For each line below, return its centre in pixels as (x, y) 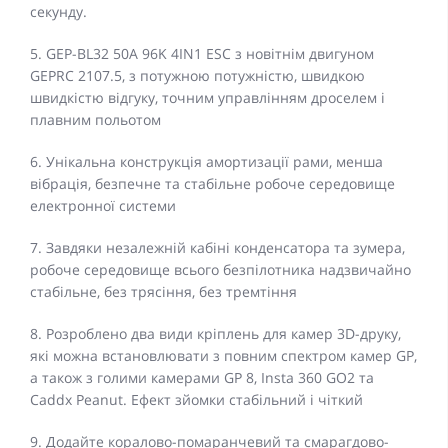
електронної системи (103, 206)
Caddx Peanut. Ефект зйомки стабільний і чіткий (196, 400)
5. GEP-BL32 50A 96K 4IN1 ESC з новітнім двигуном (202, 54)
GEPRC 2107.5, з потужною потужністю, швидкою (197, 76)
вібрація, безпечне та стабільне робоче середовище (212, 184)
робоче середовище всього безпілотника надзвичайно (220, 270)
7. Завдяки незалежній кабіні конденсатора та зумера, (217, 248)
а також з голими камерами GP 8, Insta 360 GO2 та (202, 378)
